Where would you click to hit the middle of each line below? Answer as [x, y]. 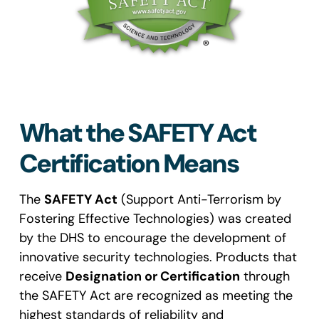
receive [42, 276]
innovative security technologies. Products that [158, 257]
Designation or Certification [152, 276]
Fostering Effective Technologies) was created [155, 218]
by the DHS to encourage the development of [152, 237]
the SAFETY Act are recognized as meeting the [156, 295]
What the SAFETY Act [137, 132]
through [265, 276]
